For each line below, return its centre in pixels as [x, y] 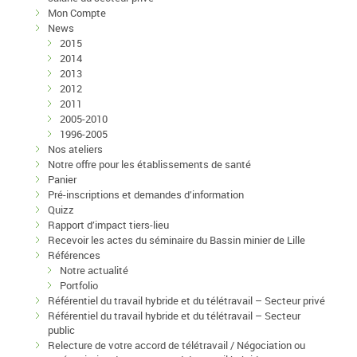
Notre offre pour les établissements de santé [149, 164]
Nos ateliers [75, 149]
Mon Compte [77, 12]
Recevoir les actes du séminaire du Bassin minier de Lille [177, 239]
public [61, 330]
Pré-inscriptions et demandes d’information [146, 194]
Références [74, 255]
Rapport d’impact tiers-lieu [108, 224]
